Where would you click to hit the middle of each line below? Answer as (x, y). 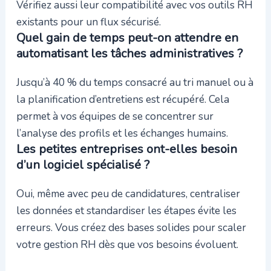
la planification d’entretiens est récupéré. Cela (122, 100)
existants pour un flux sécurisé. (88, 22)
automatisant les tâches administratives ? (129, 54)
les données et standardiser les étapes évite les (126, 211)
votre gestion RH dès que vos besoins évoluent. (127, 245)
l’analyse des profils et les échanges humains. (122, 133)
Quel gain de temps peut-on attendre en (127, 38)
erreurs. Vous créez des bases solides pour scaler (131, 228)
